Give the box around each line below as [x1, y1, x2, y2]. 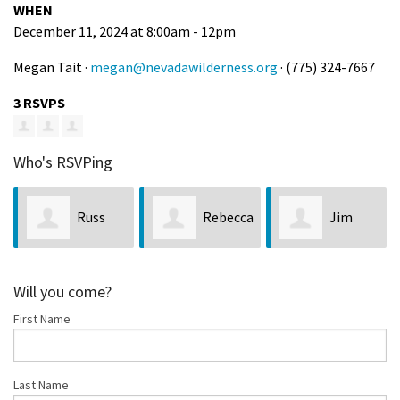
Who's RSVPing [13, 152, 112, 173]
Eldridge [27, 269, 78, 287]
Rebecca [203, 208, 254, 227]
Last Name [13, 376, 69, 393]
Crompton [279, 269, 344, 287]
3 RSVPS [13, 94, 65, 112]
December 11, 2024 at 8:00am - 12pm [13, 22, 236, 41]
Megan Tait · [13, 58, 90, 77]
